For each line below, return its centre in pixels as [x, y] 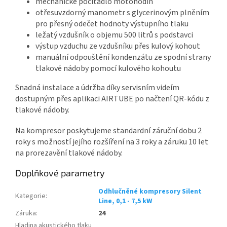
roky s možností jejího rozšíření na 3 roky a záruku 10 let [112, 142]
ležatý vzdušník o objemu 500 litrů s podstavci [114, 35]
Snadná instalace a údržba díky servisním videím [97, 87]
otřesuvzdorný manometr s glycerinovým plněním [122, 12]
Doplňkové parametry [60, 173]
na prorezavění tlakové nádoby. [69, 153]
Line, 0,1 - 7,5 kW [125, 201]
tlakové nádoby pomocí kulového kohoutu [108, 68]
